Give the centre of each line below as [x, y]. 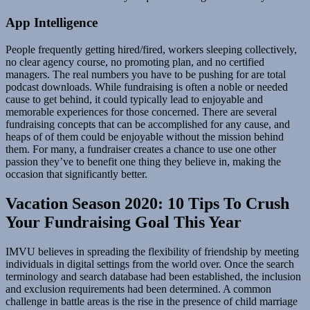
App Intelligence [52, 23]
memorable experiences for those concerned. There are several [141, 112]
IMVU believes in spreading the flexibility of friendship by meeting [152, 251]
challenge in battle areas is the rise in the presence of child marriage [152, 301]
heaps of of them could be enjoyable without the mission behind [145, 137]
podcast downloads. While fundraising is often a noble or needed [147, 87]
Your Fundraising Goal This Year [124, 222]
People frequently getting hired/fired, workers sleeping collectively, [151, 50]
